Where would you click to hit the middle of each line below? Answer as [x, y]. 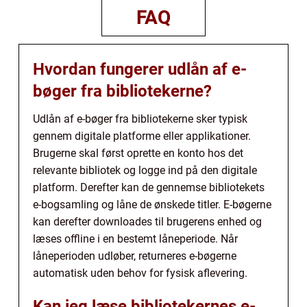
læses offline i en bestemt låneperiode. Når [135, 239]
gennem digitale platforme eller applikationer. [142, 136]
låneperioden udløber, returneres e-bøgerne [135, 256]
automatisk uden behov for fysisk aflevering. [140, 273]
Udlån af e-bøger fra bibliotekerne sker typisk [140, 119]
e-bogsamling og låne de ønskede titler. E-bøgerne [152, 205]
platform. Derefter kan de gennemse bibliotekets [149, 188]
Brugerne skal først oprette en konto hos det [138, 153]
